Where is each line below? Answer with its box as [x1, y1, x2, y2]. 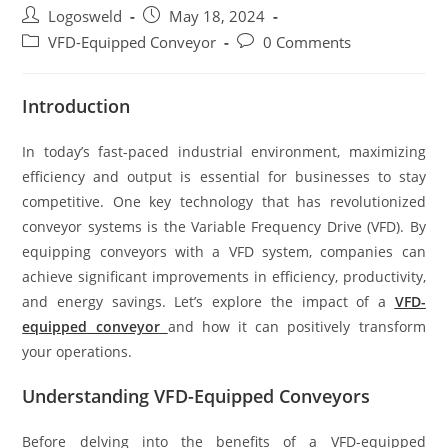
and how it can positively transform [167, 316, 426, 336]
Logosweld [48, 6, 123, 26]
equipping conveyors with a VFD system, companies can [22, 241, 426, 261]
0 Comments [263, 32, 352, 52]
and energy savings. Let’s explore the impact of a [22, 291, 395, 311]
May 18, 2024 [169, 6, 266, 26]
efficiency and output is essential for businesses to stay [22, 166, 426, 186]
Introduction [22, 93, 131, 118]
